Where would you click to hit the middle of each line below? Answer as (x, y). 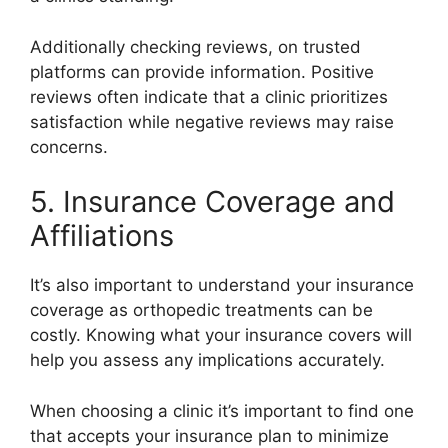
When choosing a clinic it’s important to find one (222, 410)
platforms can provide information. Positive (202, 71)
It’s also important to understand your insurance (222, 285)
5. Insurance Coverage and (212, 202)
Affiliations (102, 236)
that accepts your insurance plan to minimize (209, 435)
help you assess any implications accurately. (207, 360)
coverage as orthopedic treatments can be (201, 310)
